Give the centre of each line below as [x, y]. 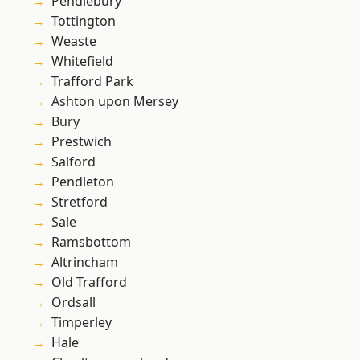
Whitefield [82, 61]
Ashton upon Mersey [115, 102]
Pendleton [83, 182]
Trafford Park [92, 82]
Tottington [84, 21]
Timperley [82, 323]
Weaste [74, 41]
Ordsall [74, 303]
